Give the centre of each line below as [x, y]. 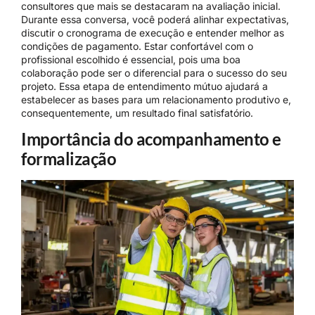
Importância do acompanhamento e [151, 139]
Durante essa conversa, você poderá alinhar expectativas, [155, 19]
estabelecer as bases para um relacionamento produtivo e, [156, 99]
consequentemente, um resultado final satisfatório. [137, 112]
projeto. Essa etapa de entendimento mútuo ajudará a [144, 86]
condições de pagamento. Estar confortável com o [137, 46]
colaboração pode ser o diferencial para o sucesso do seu [154, 72]
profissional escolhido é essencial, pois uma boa [131, 59]
